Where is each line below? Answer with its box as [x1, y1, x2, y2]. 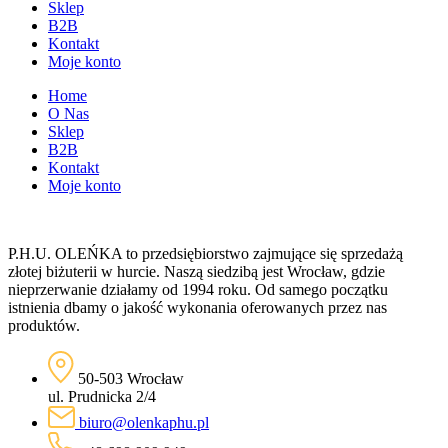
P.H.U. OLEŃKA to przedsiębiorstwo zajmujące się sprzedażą [8, 245, 403, 263]
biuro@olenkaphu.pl [79, 414, 209, 432]
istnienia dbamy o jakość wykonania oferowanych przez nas [8, 299, 387, 317]
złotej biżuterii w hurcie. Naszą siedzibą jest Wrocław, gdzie [8, 263, 385, 281]
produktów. [8, 317, 80, 335]
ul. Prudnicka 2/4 [48, 388, 156, 406]
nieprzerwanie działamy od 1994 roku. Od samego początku [8, 281, 388, 299]
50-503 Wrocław [78, 370, 184, 388]
